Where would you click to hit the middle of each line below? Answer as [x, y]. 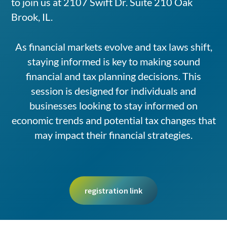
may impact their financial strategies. [113, 135]
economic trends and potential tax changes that [113, 120]
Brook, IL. [32, 17]
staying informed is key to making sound [113, 62]
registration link [113, 191]
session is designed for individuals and [113, 91]
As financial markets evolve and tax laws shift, [113, 47]
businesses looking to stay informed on [113, 106]
